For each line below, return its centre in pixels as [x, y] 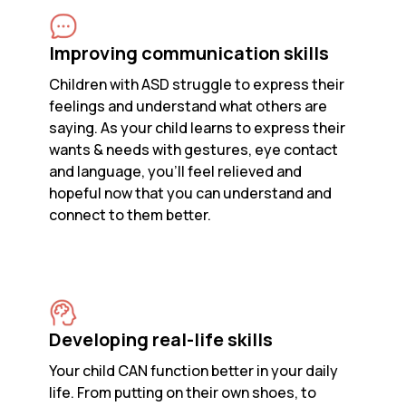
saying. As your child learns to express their [198, 128]
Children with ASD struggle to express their [197, 85]
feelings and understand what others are [188, 106]
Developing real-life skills [161, 340]
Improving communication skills [189, 53]
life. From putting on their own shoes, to [183, 393]
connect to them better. [130, 215]
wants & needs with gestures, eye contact [194, 150]
